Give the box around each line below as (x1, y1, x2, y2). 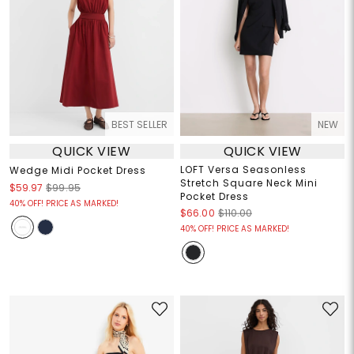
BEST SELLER (111, 118, 168, 132)
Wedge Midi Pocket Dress (9, 164, 146, 178)
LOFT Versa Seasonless (180, 163, 307, 177)
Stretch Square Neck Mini (180, 176, 318, 190)
